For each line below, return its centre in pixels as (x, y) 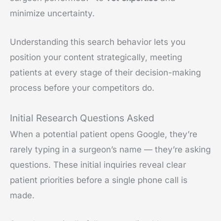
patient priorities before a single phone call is (99, 180)
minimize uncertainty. (52, 14)
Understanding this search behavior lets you (98, 42)
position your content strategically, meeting (96, 57)
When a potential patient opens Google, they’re (104, 134)
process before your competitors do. (82, 88)
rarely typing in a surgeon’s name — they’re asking (110, 149)
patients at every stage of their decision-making (105, 73)
